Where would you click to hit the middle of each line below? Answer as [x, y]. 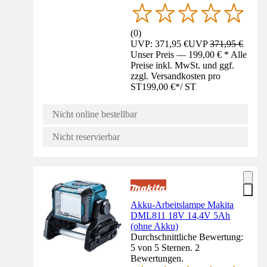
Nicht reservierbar [86, 136]
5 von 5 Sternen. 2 [165, 247]
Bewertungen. [157, 258]
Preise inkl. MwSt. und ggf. [183, 65]
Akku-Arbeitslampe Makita [182, 204]
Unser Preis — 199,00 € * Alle [189, 54]
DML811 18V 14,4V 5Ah [181, 215]
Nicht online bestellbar [95, 114]
